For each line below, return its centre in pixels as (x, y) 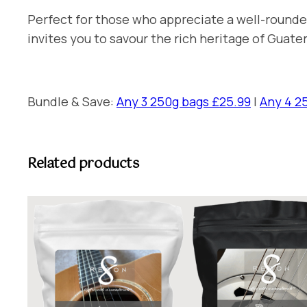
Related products (83, 164)
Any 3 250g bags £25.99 (184, 101)
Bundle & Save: (72, 101)
